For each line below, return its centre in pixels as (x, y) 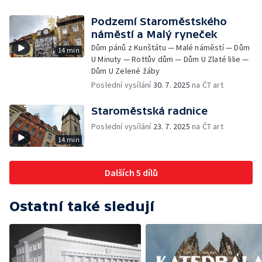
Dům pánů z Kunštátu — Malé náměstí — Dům (170, 47)
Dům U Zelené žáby (126, 71)
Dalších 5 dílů (131, 173)
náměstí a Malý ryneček (154, 34)
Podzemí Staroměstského (159, 21)
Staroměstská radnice (149, 111)
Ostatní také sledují (82, 206)
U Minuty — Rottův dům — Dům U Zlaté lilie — (170, 59)
